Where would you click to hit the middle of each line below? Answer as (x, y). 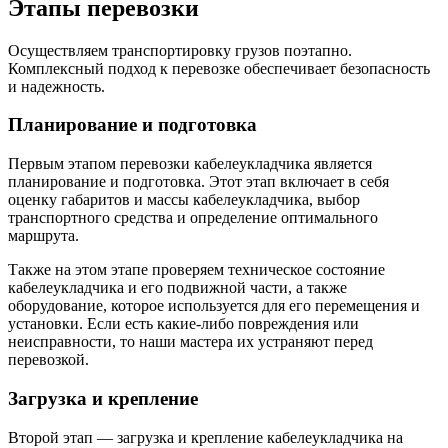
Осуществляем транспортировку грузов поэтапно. (180, 50)
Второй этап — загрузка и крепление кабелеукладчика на (205, 437)
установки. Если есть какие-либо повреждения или (183, 324)
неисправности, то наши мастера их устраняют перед (190, 342)
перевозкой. (48, 360)
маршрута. (43, 236)
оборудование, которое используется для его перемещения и (214, 306)
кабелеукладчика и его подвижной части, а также (177, 288)
